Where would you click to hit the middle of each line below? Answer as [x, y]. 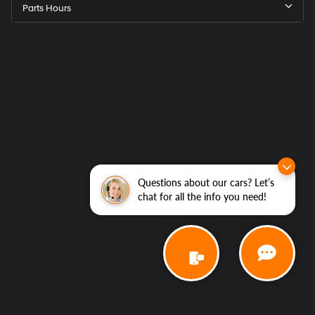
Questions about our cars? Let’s [206, 182]
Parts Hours [47, 9]
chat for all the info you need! [202, 197]
